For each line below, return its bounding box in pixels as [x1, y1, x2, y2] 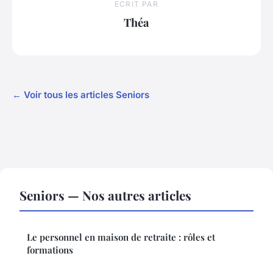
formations [27, 243, 73, 256]
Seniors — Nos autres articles [19, 186, 191, 204]
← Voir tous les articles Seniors [12, 88, 149, 101]
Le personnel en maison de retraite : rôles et [27, 230, 215, 243]
